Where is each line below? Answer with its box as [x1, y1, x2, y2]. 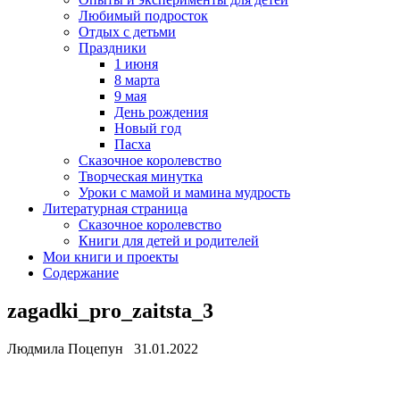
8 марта [114, 72, 160, 87]
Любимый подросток [79, 8, 208, 23]
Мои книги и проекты [43, 249, 179, 264]
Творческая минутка [79, 169, 203, 184]
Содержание [43, 265, 119, 280]
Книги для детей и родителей [79, 233, 259, 248]
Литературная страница [43, 201, 187, 216]
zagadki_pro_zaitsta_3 [7, 298, 213, 322]
